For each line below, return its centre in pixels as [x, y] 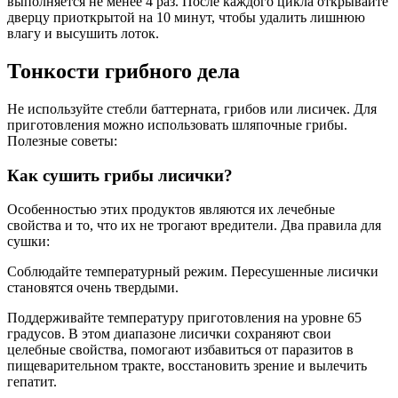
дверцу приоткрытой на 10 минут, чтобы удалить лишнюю [186, 18]
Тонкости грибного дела [123, 71]
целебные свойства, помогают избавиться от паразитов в [180, 350]
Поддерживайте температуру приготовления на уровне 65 [184, 318]
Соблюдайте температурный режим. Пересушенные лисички [193, 272]
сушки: [28, 242]
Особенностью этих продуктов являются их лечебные [171, 210]
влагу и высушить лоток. [83, 34]
